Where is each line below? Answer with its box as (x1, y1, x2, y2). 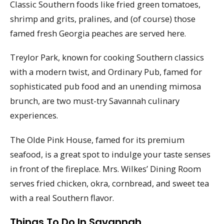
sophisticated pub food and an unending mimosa (10, 80, 201, 92)
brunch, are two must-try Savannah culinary (10, 95, 179, 107)
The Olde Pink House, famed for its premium (10, 134, 184, 146)
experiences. (10, 109, 58, 121)
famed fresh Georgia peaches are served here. (10, 27, 186, 39)
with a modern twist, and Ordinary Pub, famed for (10, 66, 202, 78)
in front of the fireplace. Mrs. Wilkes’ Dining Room (10, 163, 201, 175)
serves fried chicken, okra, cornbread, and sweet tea (10, 177, 209, 189)
